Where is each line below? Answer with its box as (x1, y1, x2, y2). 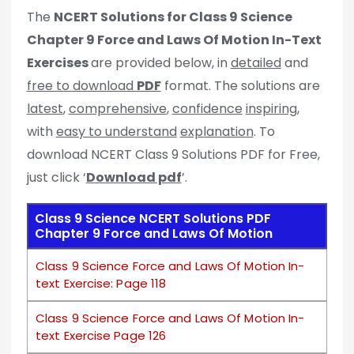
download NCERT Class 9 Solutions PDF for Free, (26, 145, 320, 164)
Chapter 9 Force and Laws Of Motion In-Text (26, 31, 322, 50)
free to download (26, 77, 137, 96)
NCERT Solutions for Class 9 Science (53, 8, 292, 27)
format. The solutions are (160, 77, 320, 96)
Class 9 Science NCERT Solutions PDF (35, 209, 271, 228)
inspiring (245, 100, 297, 119)
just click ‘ (26, 168, 86, 187)
